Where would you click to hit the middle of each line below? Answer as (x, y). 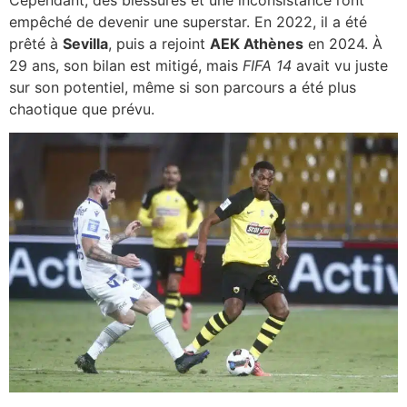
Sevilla (85, 44)
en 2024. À (343, 44)
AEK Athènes (257, 44)
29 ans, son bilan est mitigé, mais (126, 66)
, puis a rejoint (159, 44)
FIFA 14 (267, 66)
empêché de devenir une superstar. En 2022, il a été (188, 22)
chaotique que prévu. (82, 109)
